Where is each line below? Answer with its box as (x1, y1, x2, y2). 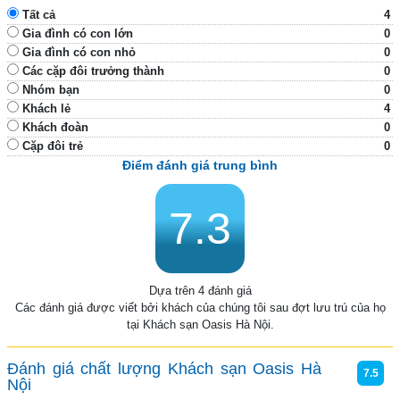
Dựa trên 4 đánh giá (148, 284, 252, 298)
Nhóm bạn (22, 83, 79, 97)
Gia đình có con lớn (22, 27, 133, 41)
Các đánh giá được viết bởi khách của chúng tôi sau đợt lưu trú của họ (14, 301, 386, 315)
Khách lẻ (22, 102, 71, 116)
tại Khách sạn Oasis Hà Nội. (126, 318, 274, 332)
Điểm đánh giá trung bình (122, 158, 278, 173)
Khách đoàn (22, 121, 88, 135)
